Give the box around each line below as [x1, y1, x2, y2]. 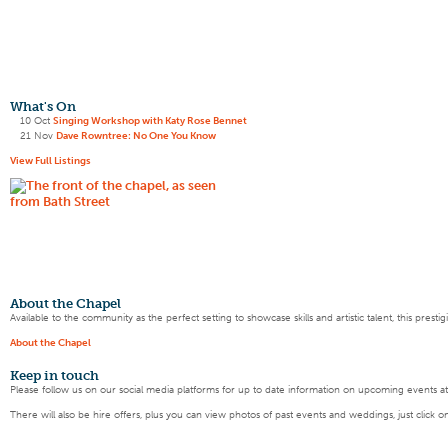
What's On [10, 99, 76, 115]
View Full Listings [10, 153, 91, 167]
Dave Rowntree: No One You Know [56, 129, 216, 143]
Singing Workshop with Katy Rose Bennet [53, 114, 247, 128]
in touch [41, 368, 99, 384]
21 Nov [20, 129, 53, 143]
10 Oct [20, 114, 50, 128]
